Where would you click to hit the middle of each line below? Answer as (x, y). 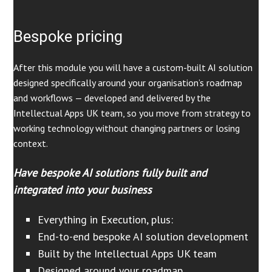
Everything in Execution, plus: (106, 220)
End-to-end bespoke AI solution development (143, 237)
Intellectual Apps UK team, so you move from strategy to (132, 113)
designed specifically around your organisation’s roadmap (128, 83)
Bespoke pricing (68, 36)
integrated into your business (83, 189)
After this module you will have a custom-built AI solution (133, 68)
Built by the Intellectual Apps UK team (127, 254)
